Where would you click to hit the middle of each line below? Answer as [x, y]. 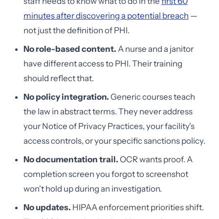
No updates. [47, 207]
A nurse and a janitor [155, 49]
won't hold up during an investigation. [93, 189]
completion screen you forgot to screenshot [106, 174]
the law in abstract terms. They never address [108, 111]
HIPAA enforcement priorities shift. [137, 207]
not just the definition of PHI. [77, 30]
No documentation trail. [71, 159]
